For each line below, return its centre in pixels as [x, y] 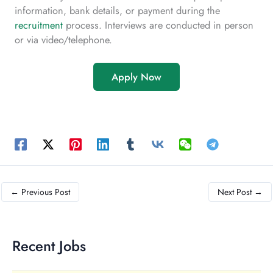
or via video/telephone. [63, 39]
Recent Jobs [49, 246]
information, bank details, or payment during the [117, 10]
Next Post [236, 192]
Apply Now [136, 77]
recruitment [39, 25]
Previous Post [44, 192]
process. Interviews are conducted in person [158, 25]
